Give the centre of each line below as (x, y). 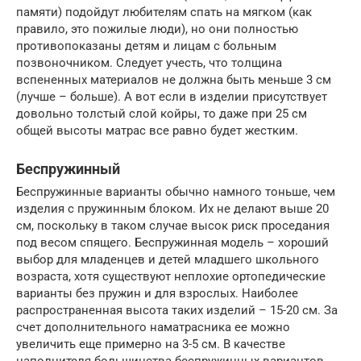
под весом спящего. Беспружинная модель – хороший (172, 243)
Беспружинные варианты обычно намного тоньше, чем (176, 192)
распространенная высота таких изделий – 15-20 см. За (177, 311)
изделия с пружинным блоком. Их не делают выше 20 (172, 209)
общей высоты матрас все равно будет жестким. (157, 131)
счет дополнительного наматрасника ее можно (153, 328)
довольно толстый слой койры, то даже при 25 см (162, 114)
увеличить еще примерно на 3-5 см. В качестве (151, 344)
